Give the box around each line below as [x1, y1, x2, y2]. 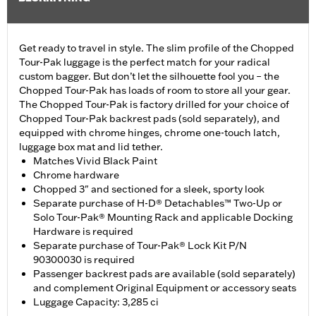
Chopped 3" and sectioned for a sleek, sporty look [33, 183, 265, 196]
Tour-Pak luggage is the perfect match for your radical [19, 56, 270, 69]
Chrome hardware [33, 169, 119, 182]
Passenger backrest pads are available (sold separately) [33, 267, 296, 281]
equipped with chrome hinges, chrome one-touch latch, [19, 126, 280, 140]
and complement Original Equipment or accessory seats [33, 281, 296, 295]
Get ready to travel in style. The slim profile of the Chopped [19, 42, 294, 55]
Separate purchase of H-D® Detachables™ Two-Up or [33, 197, 282, 210]
